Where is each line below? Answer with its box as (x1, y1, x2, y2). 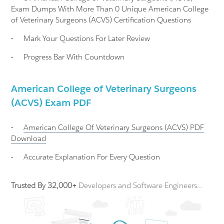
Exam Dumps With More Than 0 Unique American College (11, 4, 209, 13)
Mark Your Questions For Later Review (23, 33, 150, 43)
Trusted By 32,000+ (11, 180, 77, 190)
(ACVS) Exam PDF (11, 96, 91, 108)
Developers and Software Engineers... (76, 180, 203, 190)
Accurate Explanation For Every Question (23, 152, 160, 161)
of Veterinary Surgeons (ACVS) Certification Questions (11, 15, 191, 24)
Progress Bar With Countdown (23, 52, 125, 61)
